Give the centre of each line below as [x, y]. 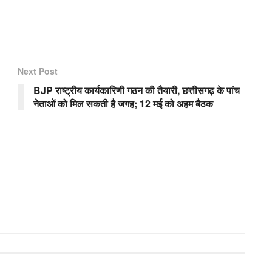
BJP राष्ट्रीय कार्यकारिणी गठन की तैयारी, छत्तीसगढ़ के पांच [137, 90]
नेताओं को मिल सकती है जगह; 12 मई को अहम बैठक [123, 103]
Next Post [38, 71]
